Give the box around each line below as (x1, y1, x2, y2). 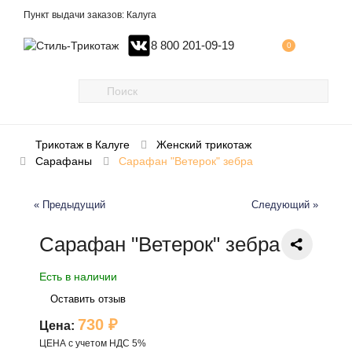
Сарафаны (35, 155, 92, 167)
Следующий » (251, 200, 318, 211)
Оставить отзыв (50, 292, 126, 305)
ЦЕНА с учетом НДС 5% (39, 337, 146, 349)
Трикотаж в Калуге (35, 138, 130, 151)
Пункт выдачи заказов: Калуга (24, 9, 156, 20)
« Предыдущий (34, 200, 105, 211)
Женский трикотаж (156, 138, 251, 151)
